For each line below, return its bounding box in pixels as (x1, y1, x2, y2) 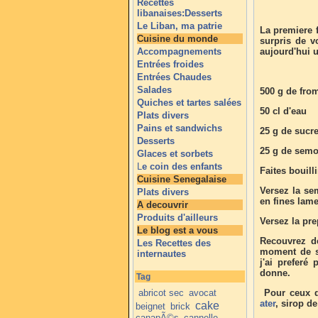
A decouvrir (137, 199, 188, 210)
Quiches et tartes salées (137, 97, 241, 108)
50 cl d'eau (260, 106, 307, 116)
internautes (137, 248, 186, 259)
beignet (136, 300, 166, 312)
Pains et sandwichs (137, 123, 222, 133)
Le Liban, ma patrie (137, 21, 222, 31)
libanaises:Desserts (137, 8, 222, 18)
